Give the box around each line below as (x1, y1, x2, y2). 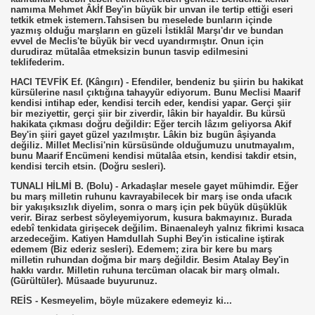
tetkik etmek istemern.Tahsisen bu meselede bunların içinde (11, 15, 272, 25)
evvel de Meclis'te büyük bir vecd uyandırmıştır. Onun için (11, 36, 264, 46)
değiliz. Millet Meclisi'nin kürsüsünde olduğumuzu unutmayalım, (11, 140, 295, 150)
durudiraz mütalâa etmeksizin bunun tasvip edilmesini (11, 46, 248, 57)
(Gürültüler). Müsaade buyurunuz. (11, 276, 157, 286)
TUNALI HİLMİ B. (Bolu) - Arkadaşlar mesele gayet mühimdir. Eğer (11, 181, 298, 191)
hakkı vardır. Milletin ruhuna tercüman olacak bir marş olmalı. (11, 265, 280, 276)
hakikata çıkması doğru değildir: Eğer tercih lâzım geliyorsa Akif (11, 119, 291, 129)
